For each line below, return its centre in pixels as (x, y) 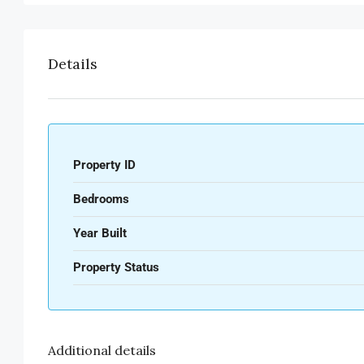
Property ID (104, 165)
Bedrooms (101, 199)
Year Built (100, 233)
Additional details (102, 350)
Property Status (116, 267)
